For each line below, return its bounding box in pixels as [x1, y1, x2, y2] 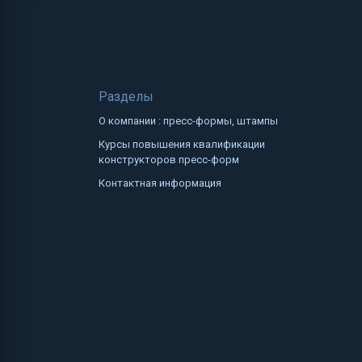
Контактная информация [99, 176, 221, 189]
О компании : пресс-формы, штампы [99, 114, 278, 127]
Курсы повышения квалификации [99, 137, 265, 150]
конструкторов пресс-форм [99, 153, 239, 166]
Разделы [99, 88, 154, 104]
